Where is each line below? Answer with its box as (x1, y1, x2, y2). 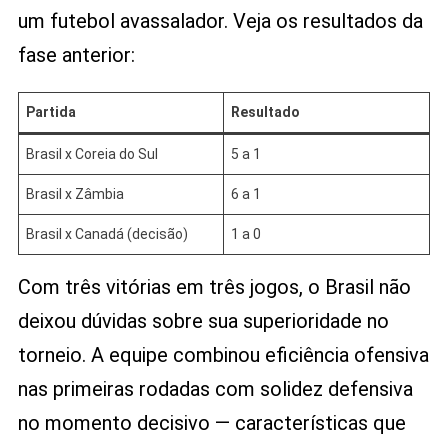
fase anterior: (17, 42, 135, 67)
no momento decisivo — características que (17, 410, 406, 435)
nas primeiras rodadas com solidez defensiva (17, 376, 413, 401)
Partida (25, 103, 76, 120)
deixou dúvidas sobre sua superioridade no (17, 308, 389, 333)
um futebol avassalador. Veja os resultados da (17, 8, 423, 33)
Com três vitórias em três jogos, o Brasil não (17, 274, 411, 299)
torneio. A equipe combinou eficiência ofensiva (17, 342, 429, 367)
